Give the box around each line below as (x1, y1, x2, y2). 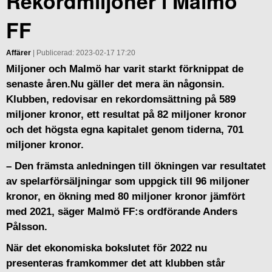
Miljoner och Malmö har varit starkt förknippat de (6, 63, 243, 75)
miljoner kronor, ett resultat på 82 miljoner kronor (6, 108, 246, 120)
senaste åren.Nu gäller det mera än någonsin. (6, 78, 225, 90)
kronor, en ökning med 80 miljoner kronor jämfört (6, 190, 245, 202)
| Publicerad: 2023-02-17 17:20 (31, 48, 135, 57)
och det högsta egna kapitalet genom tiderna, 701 (6, 123, 243, 135)
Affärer (6, 48, 31, 57)
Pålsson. (6, 220, 47, 233)
